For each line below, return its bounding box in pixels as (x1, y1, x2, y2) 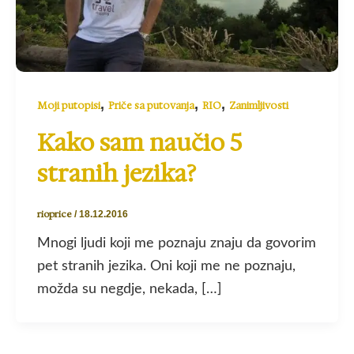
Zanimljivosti (229, 99, 288, 112)
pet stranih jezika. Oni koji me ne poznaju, (37, 259, 296, 274)
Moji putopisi (37, 99, 100, 112)
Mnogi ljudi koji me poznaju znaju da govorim (37, 236, 316, 251)
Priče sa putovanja (108, 99, 194, 112)
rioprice (37, 208, 74, 221)
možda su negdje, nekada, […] (37, 282, 222, 297)
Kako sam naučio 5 (37, 126, 242, 160)
